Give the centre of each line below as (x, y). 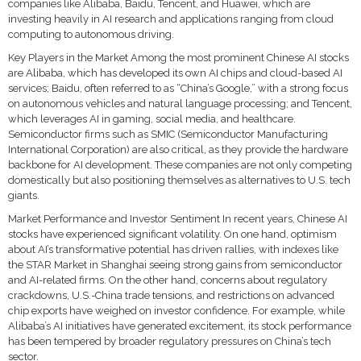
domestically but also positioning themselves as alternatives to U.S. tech (179, 180)
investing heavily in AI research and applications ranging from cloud (171, 19)
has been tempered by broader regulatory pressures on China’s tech (170, 341)
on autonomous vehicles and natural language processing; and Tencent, (180, 104)
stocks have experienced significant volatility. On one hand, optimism (172, 234)
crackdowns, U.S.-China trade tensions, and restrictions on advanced (171, 295)
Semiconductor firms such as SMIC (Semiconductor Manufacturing (168, 134)
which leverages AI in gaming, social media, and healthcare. (152, 119)
